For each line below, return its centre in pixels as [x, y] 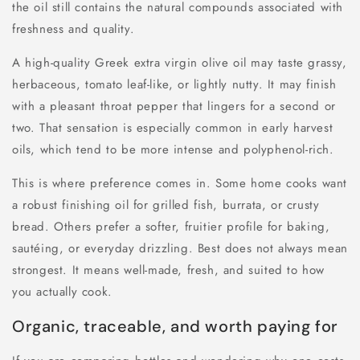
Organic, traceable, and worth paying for [175, 327]
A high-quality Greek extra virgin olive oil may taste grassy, [180, 62]
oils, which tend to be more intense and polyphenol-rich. [173, 149]
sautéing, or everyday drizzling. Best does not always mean [180, 248]
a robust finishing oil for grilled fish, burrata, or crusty [166, 205]
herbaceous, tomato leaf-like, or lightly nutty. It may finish [174, 84]
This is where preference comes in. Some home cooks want [180, 183]
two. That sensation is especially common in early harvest [173, 127]
